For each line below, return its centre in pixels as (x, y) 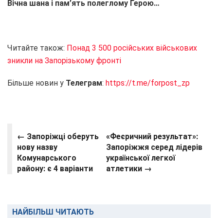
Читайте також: (37, 48)
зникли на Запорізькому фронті (64, 61)
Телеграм (84, 83)
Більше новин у (36, 83)
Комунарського (47, 158)
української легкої (141, 158)
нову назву (37, 147)
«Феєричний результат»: (152, 137)
